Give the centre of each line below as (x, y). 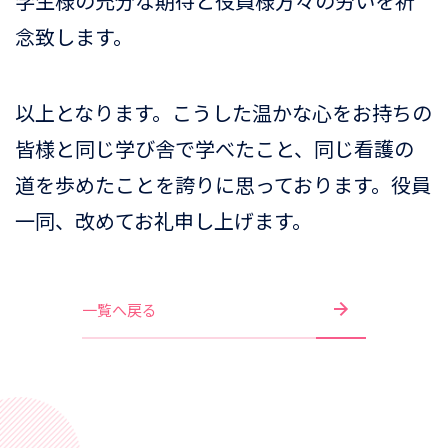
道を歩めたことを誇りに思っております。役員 (223, 184)
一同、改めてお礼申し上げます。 (163, 220)
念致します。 (74, 36)
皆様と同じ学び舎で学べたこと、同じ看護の (214, 148)
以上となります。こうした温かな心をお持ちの (223, 112)
